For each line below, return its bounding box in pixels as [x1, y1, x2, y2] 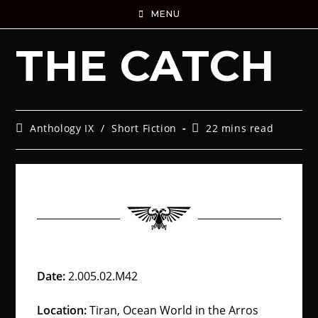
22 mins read [206, 121, 274, 135]
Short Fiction [111, 121, 177, 135]
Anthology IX [30, 121, 94, 135]
